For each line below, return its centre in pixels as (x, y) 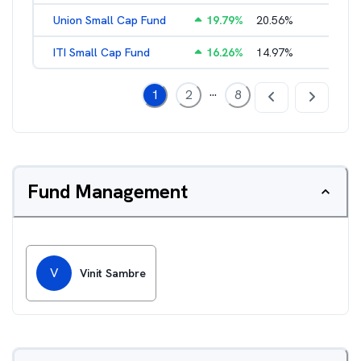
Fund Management (108, 191)
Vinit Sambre (113, 273)
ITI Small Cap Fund (102, 52)
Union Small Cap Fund (110, 20)
